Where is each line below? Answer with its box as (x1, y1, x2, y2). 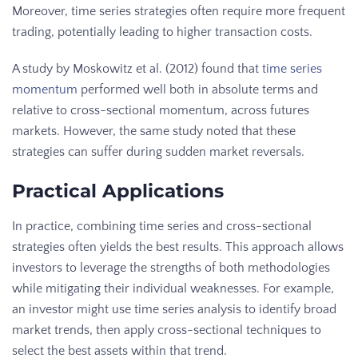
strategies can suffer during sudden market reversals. (12, 144, 304, 159)
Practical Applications (12, 179, 224, 202)
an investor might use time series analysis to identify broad (12, 301, 336, 316)
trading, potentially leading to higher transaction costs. (12, 24, 312, 39)
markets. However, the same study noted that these (12, 123, 296, 138)
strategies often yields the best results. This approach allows (12, 239, 344, 254)
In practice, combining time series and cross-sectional (12, 218, 312, 233)
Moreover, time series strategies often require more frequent (12, 3, 345, 18)
